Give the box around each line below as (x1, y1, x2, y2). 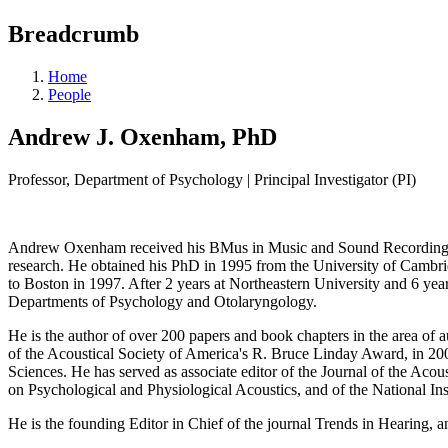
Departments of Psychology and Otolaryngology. (8, 292, 317, 310)
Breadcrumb (8, 20, 139, 47)
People (48, 85, 91, 103)
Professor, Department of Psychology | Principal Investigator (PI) (8, 170, 416, 188)
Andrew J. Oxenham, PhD (8, 123, 277, 150)
